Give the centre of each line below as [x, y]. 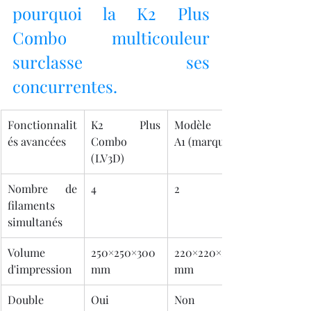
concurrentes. [65, 86]
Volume [26, 253]
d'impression [40, 269]
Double [26, 300]
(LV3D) [108, 158]
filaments [31, 205]
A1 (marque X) [209, 142]
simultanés [35, 222]
